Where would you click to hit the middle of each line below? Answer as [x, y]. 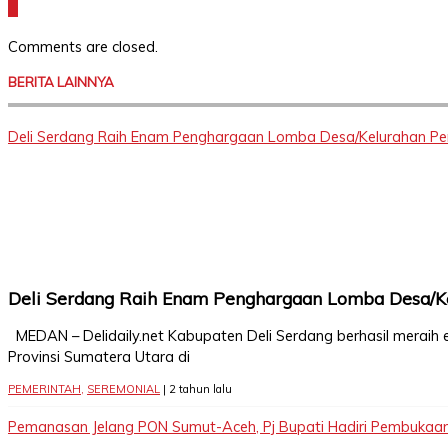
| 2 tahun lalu [196, 388]
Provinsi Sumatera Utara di [99, 356]
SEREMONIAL [123, 388]
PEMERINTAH [44, 388]
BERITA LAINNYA [61, 81]
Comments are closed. [83, 47]
